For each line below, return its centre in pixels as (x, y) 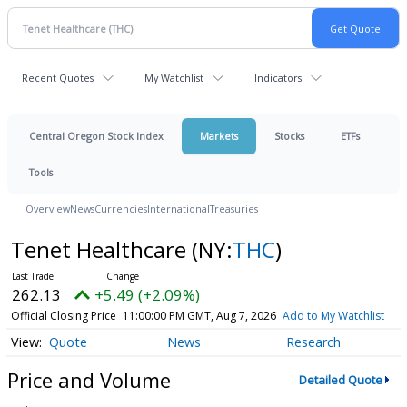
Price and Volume (89, 379)
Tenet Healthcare (101, 249)
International (179, 208)
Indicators (278, 78)
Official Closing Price (63, 316)
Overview (48, 208)
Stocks (289, 136)
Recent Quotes (58, 78)
